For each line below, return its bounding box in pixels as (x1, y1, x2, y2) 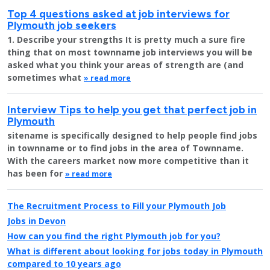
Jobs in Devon (7, 215, 66, 227)
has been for (7, 168, 65, 179)
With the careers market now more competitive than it (7, 155, 249, 166)
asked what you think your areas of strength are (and (7, 59, 243, 71)
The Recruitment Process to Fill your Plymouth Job (7, 200, 226, 212)
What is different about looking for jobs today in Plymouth (7, 245, 263, 257)
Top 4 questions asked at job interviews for (7, 7, 230, 20)
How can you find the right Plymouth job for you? (7, 230, 221, 242)
